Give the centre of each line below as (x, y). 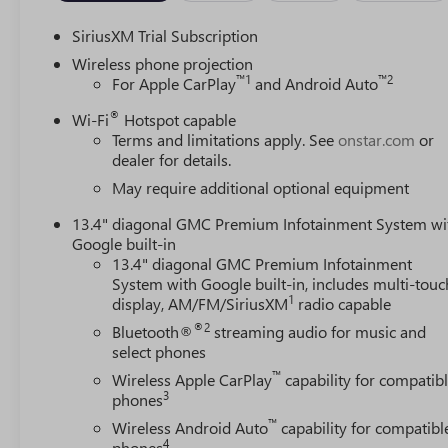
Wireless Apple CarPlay (192, 380)
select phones (159, 352)
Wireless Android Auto (190, 428)
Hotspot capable (178, 120)
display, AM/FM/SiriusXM (200, 304)
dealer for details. (172, 160)
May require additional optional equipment (261, 188)
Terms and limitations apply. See (225, 140)
